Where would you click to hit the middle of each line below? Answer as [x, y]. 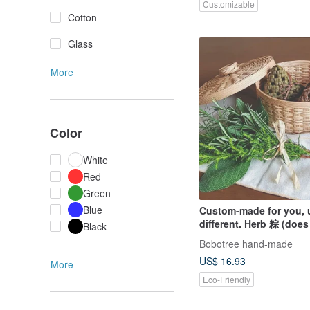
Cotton [82, 17]
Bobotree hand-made [246, 243]
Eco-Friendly [227, 279]
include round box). [246, 237]
